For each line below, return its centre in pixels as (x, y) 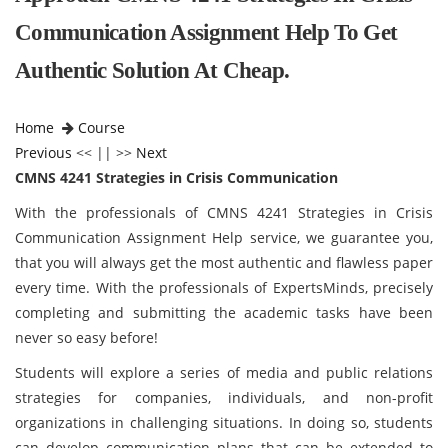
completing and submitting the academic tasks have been (224, 312)
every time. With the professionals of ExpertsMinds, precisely (224, 287)
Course (101, 127)
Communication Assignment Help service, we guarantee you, (224, 237)
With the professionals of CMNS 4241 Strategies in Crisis (224, 212)
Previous (43, 152)
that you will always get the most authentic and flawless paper (224, 262)
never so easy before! (86, 337)
